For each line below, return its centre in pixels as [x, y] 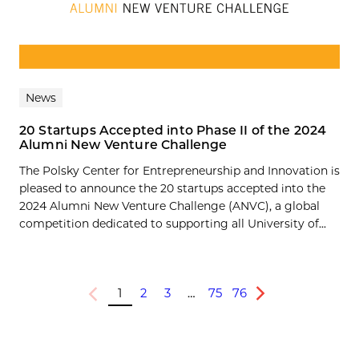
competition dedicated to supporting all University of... [173, 223]
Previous [108, 299]
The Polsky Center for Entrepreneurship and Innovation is [179, 170]
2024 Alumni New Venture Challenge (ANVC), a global [169, 206]
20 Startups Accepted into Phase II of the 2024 [173, 130]
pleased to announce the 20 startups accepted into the [172, 188]
